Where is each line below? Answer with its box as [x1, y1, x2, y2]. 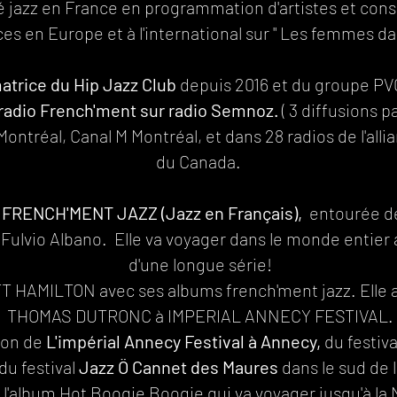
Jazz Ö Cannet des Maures [79, 356, 282, 378]
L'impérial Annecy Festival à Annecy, [46, 331, 321, 352]
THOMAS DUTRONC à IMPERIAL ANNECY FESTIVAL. [7, 305, 393, 326]
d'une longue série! [128, 253, 272, 275]
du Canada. [156, 151, 245, 172]
